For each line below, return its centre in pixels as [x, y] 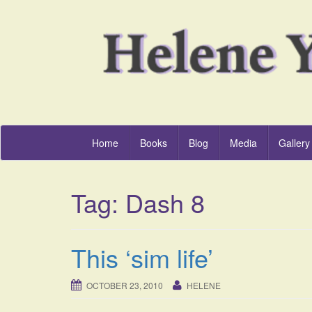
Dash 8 [165, 203]
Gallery [294, 143]
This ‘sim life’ [142, 258]
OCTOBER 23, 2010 [125, 286]
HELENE [204, 286]
